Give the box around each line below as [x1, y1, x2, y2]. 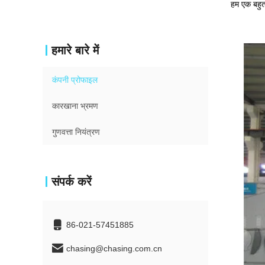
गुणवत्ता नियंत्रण [52, 127, 100, 137]
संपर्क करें [51, 175, 92, 188]
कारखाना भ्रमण [52, 101, 98, 111]
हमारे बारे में [51, 44, 99, 57]
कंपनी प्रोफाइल [52, 75, 98, 85]
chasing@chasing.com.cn [66, 244, 162, 253]
